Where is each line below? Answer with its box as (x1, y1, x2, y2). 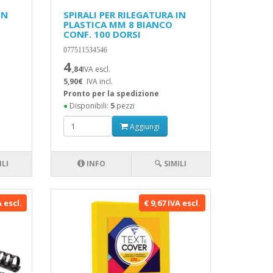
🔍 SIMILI (155, 158, 187, 169)
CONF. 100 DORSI (63, 28, 141, 40)
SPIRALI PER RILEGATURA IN (63, 9, 186, 21)
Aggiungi (128, 121, 160, 132)
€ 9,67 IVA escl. (143, 197, 200, 208)
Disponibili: (68, 101, 111, 111)
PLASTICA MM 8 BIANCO (63, 18, 173, 30)
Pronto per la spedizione (63, 88, 160, 99)
